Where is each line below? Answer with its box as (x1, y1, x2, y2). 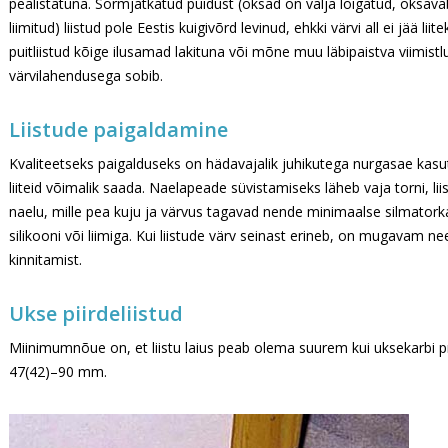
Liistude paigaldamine (9, 116, 228, 143)
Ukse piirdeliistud (9, 300, 183, 327)
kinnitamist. (9, 250, 82, 269)
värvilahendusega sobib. (9, 66, 163, 85)
